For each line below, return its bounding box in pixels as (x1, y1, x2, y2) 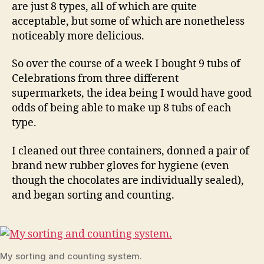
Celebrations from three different (12, 72, 179, 85)
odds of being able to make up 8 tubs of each (12, 101, 231, 115)
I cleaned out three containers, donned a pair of (12, 144, 249, 158)
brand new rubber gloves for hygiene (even (12, 159, 229, 173)
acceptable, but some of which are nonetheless (12, 14, 245, 28)
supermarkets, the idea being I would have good (12, 87, 252, 100)
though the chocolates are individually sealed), (12, 173, 244, 187)
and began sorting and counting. (12, 188, 174, 202)
